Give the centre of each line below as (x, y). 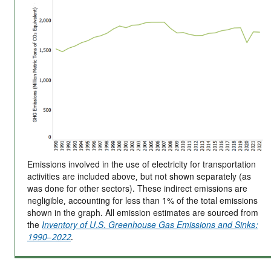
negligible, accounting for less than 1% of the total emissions (142, 201)
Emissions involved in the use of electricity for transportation (142, 165)
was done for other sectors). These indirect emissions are (137, 189)
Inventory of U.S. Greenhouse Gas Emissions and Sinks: (150, 226)
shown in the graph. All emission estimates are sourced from (143, 214)
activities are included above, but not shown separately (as (139, 177)
